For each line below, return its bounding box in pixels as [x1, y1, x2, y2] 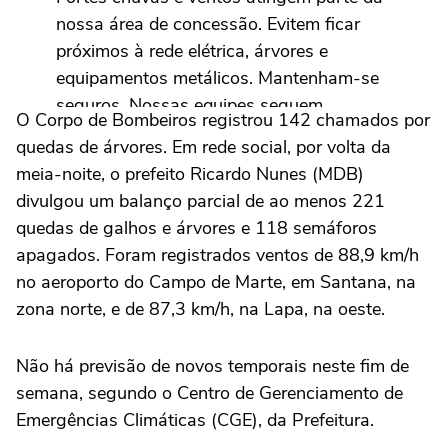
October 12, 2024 [56, 254, 200, 279]
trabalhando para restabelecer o [56, 120, 309, 145]
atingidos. [56, 174, 139, 199]
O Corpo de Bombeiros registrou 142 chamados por [16, 108, 430, 133]
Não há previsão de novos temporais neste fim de [16, 354, 409, 379]
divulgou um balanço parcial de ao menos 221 [16, 189, 385, 214]
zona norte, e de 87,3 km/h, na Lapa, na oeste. [16, 297, 385, 322]
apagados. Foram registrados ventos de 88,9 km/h [16, 243, 419, 268]
